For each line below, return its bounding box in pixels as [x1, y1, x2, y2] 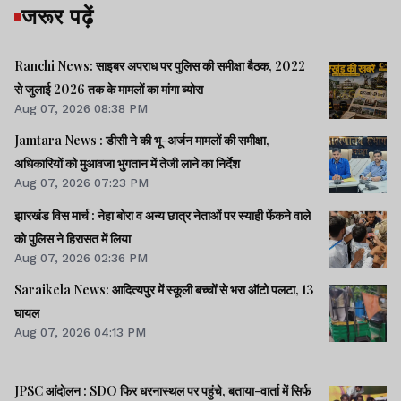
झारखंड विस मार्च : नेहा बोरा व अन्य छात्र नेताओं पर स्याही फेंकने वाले [14, 206, 98, 224]
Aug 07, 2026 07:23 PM [14, 175, 149, 191]
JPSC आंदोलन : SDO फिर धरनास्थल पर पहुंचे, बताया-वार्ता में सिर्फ [14, 381, 311, 399]
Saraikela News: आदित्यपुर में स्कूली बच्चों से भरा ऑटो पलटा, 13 [14, 280, 313, 298]
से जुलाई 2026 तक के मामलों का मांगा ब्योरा [14, 81, 203, 98]
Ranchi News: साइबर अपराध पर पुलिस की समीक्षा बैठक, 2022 [14, 57, 305, 75]
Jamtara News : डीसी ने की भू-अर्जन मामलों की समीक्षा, [14, 132, 269, 149]
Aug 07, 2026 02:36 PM [14, 250, 148, 265]
